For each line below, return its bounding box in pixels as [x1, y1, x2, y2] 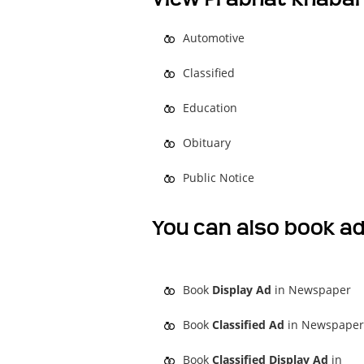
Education [183, 100, 237, 115]
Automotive [183, 30, 245, 45]
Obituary [183, 135, 231, 150]
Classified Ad [212, 317, 284, 332]
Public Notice [183, 170, 254, 185]
